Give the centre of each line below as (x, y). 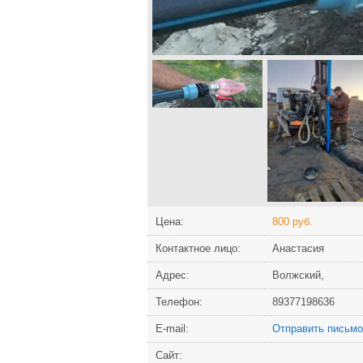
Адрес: (173, 275)
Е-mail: (172, 329)
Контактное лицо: (198, 249)
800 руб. (293, 222)
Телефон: (179, 302)
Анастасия (298, 249)
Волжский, (298, 275)
